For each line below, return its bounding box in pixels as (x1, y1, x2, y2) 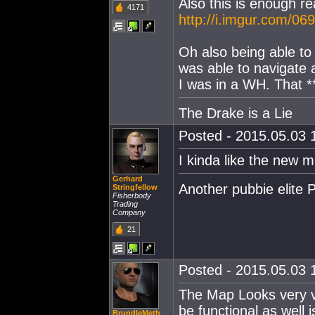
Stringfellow (112, 183, 157, 191)
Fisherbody (112, 191, 151, 200)
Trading (112, 200, 138, 208)
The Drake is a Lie (179, 105, 292, 121)
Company (112, 208, 146, 217)
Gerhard (112, 174, 143, 183)
